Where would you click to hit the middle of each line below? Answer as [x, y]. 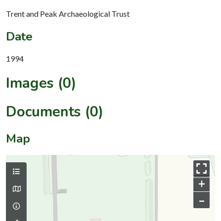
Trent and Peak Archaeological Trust [68, 13]
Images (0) [41, 83]
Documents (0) [55, 111]
